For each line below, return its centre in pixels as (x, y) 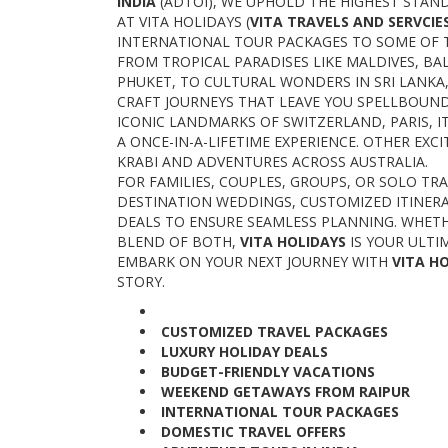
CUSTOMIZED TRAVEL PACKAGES (276, 331)
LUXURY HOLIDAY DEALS (246, 351)
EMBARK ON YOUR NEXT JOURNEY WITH (254, 261)
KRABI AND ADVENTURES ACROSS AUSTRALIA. (272, 161)
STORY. (141, 281)
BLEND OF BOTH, (178, 241)
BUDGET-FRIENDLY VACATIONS (270, 371)
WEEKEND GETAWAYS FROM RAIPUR (287, 391)
